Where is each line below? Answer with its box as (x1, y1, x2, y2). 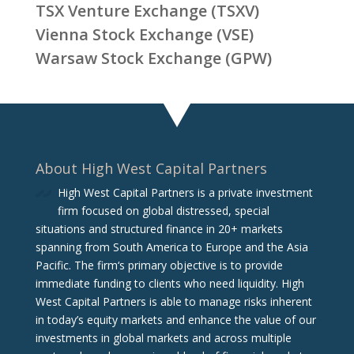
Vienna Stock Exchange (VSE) (35, 24, 254, 46)
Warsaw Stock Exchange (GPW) (35, 47, 272, 70)
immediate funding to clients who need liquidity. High (35, 275, 304, 291)
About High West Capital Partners (35, 158, 267, 178)
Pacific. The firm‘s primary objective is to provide (35, 257, 283, 273)
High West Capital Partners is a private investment (57, 184, 313, 200)
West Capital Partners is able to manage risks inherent (35, 293, 312, 309)
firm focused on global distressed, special (57, 202, 269, 218)
